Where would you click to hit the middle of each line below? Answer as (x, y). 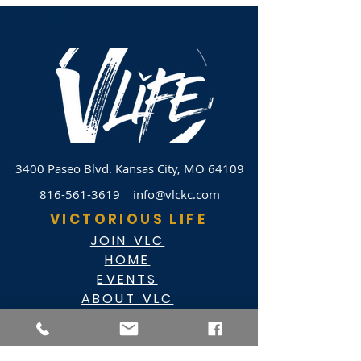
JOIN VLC (127, 241)
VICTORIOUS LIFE (129, 219)
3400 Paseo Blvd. (65, 168)
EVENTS (127, 279)
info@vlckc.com (176, 194)
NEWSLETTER (127, 318)
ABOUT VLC (127, 299)
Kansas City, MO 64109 (179, 168)
